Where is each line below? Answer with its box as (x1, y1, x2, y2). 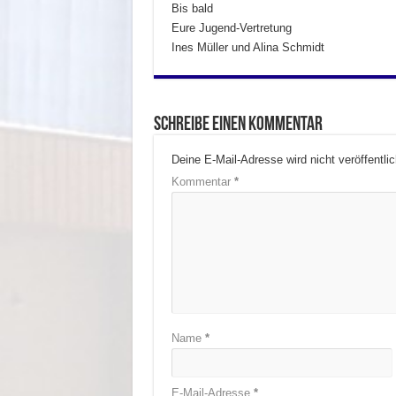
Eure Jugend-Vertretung (171, 21, 292, 35)
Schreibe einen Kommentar (153, 115, 323, 136)
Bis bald (171, 2, 213, 16)
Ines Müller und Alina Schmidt (171, 41, 324, 55)
